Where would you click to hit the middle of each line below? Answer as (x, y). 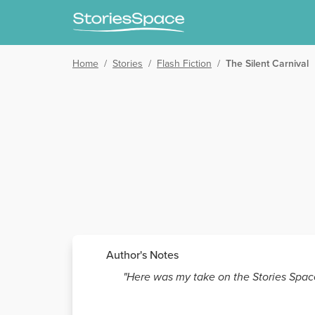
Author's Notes (142, 255)
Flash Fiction (184, 63)
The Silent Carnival (267, 63)
